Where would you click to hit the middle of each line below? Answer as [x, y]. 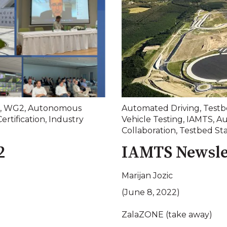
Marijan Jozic [147, 175]
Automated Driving [161, 108]
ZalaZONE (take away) [167, 215]
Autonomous [55, 108]
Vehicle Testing [152, 120]
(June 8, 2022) [151, 192]
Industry [66, 120]
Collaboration [149, 131]
